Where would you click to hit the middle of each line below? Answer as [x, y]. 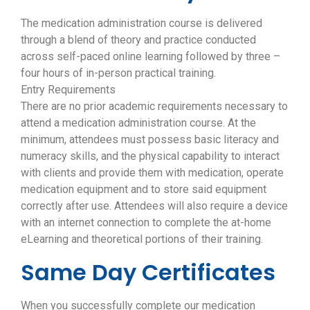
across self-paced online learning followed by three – [151, 56]
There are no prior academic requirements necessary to [154, 106]
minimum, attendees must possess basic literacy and [150, 139]
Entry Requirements [68, 89]
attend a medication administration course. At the [138, 122]
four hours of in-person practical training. [118, 73]
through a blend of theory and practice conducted [138, 39]
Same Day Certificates [148, 272]
